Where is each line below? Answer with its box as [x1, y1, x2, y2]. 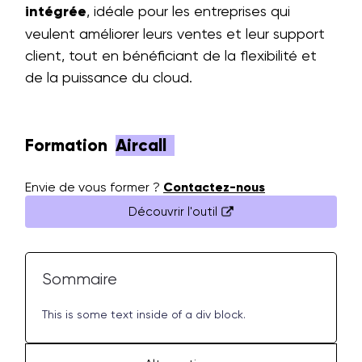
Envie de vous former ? [25, 179, 163, 195]
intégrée [25, 2, 86, 20]
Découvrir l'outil [128, 204, 217, 219]
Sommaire [42, 270, 117, 288]
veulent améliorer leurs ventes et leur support [25, 25, 325, 42]
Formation [25, 135, 107, 156]
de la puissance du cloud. [25, 69, 192, 86]
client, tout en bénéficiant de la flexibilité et [25, 47, 317, 64]
